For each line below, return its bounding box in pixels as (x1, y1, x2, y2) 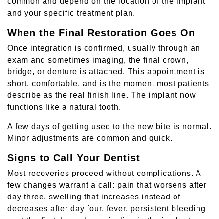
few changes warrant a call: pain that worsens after (7, 181, 207, 190)
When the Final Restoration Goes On (7, 27, 195, 39)
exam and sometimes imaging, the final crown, (7, 56, 189, 65)
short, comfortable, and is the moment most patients (7, 79, 209, 88)
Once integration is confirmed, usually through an (7, 44, 200, 53)
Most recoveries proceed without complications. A (7, 169, 201, 178)
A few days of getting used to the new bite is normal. (7, 122, 212, 131)
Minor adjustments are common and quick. (7, 134, 173, 143)
